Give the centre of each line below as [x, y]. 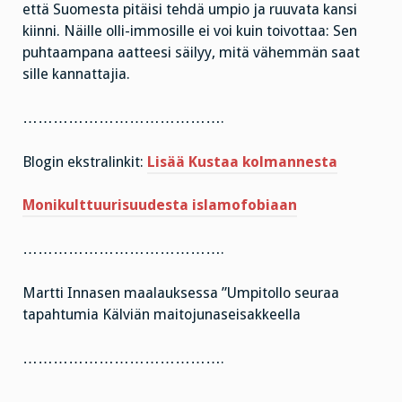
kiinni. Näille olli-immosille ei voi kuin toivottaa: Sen [190, 31]
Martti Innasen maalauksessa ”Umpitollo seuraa [181, 293]
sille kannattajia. [76, 74]
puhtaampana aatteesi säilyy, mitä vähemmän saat [191, 53]
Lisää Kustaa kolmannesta [242, 162]
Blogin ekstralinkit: [85, 162]
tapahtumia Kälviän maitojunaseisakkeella [162, 314]
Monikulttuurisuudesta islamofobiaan [160, 205]
